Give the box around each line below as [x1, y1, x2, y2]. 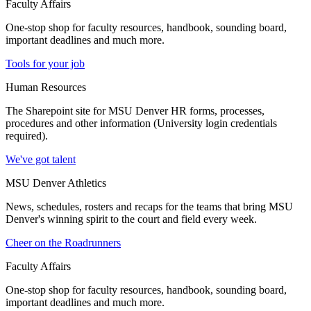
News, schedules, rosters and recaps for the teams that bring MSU [6, 201, 293, 213]
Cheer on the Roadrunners [6, 237, 121, 249]
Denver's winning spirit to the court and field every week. [6, 213, 257, 226]
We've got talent [6, 153, 76, 166]
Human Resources [6, 81, 86, 94]
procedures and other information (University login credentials [6, 117, 277, 130]
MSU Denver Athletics [6, 177, 106, 190]
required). [6, 130, 48, 142]
